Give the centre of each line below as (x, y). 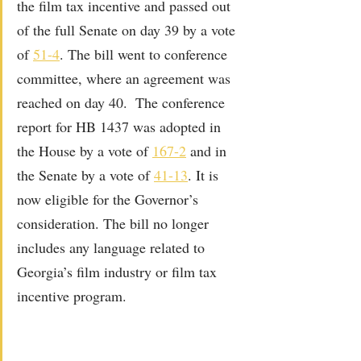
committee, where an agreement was (126, 78)
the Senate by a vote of (85, 174)
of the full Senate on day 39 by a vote (128, 29)
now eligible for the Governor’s (110, 199)
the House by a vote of (85, 150)
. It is (205, 174)
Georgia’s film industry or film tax (119, 271)
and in (208, 150)
